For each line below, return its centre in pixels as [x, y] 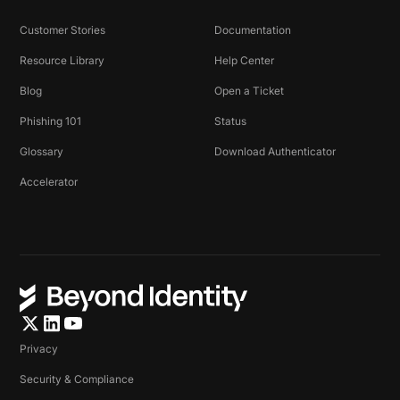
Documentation [253, 30]
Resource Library [62, 61]
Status [230, 121]
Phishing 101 [51, 121]
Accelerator [49, 182]
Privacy [39, 349]
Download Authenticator [275, 152]
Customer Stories [63, 30]
